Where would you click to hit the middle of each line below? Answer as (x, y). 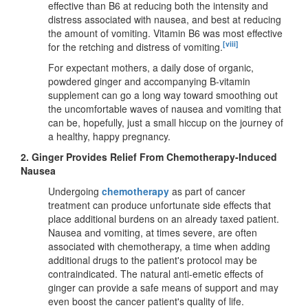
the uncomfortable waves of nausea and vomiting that (165, 108)
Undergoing (75, 191)
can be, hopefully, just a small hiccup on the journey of (166, 122)
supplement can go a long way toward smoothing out (163, 95)
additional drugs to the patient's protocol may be (153, 260)
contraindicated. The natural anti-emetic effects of (156, 273)
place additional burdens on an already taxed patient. (164, 218)
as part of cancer (207, 191)
